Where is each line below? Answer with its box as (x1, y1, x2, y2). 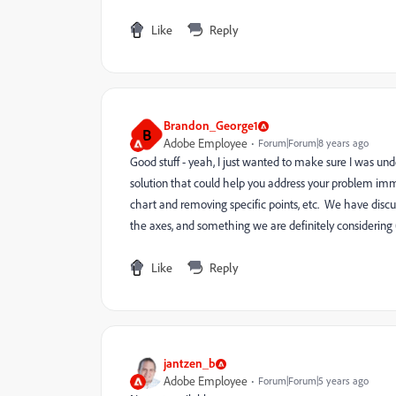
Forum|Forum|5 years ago (258, 374, 369, 387)
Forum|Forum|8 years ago (258, 136, 369, 149)
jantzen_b (164, 355, 216, 370)
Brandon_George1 (164, 118, 258, 133)
